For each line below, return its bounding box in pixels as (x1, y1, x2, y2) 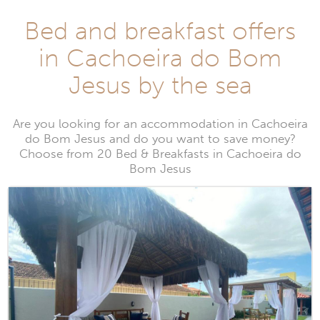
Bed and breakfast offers (24, 16, 296, 46)
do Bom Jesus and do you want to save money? (24, 131, 296, 147)
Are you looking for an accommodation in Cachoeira (12, 116, 308, 132)
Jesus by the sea (68, 70, 252, 101)
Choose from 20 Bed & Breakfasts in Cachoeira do (19, 146, 301, 162)
